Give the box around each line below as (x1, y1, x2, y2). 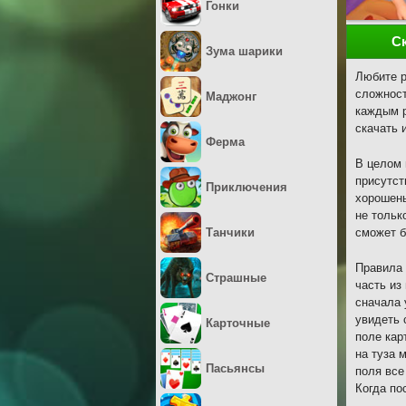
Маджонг (206, 90, 256, 103)
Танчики (206, 226, 255, 239)
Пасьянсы (206, 362, 265, 375)
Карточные (206, 316, 270, 330)
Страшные (206, 271, 266, 285)
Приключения (206, 180, 287, 194)
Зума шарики (206, 44, 283, 58)
